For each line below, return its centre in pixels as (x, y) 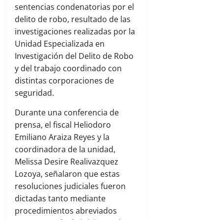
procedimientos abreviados (66, 211)
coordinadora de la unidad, (65, 150)
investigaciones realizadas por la (75, 32)
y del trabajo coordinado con (68, 69)
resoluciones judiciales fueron (70, 186)
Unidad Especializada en (60, 44)
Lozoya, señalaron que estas (67, 174)
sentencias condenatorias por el (74, 7)
